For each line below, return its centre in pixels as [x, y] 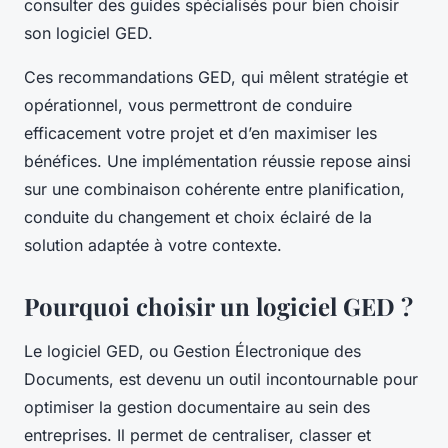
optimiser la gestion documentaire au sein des [197, 407]
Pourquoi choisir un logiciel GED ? [218, 306]
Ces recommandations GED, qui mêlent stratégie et [216, 77]
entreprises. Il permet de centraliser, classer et [197, 435]
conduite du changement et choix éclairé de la [198, 217]
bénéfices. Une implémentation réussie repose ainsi [217, 161]
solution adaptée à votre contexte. [153, 245]
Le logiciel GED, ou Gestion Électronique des [192, 351]
